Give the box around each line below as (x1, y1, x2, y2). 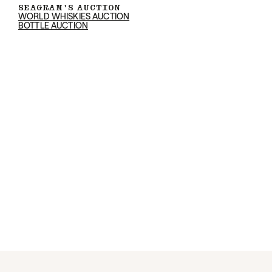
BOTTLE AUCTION (18, 20, 88, 31)
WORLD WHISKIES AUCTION (18, 11, 130, 22)
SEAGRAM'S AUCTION (18, 2, 121, 13)
